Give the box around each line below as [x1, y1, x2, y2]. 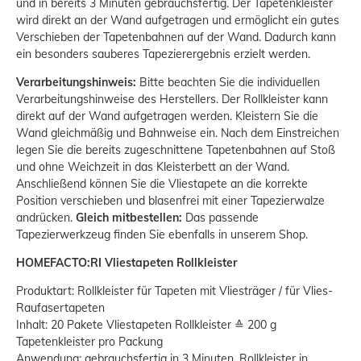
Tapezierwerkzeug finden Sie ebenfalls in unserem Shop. [16, 226, 308, 242]
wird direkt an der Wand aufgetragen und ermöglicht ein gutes [16, 12, 339, 27]
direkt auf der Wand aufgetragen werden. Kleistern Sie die [16, 108, 318, 123]
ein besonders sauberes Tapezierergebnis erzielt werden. [16, 46, 310, 61]
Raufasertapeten [16, 300, 105, 315]
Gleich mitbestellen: [76, 210, 182, 225]
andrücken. [16, 210, 76, 225]
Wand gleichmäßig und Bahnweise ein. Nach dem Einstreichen [16, 125, 339, 140]
